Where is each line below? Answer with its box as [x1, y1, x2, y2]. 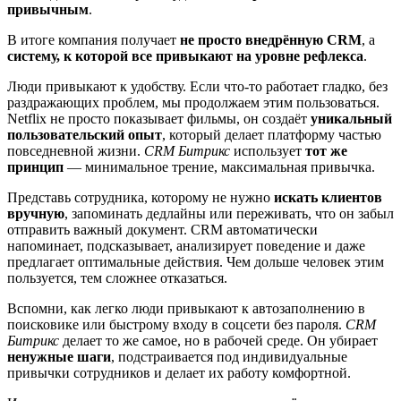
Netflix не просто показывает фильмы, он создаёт [7, 111, 311, 127]
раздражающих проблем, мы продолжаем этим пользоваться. [7, 95, 380, 111]
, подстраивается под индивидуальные [111, 349, 347, 365]
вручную [7, 206, 64, 222]
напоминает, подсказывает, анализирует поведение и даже [7, 238, 365, 254]
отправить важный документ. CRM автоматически [7, 222, 318, 238]
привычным [7, 2, 89, 18]
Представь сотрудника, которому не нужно [7, 190, 274, 206]
